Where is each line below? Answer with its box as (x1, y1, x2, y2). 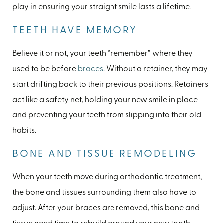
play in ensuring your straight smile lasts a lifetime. (12, 3, 191, 11)
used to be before (12, 65, 78, 73)
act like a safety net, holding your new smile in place (12, 96, 198, 104)
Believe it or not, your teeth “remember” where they (12, 49, 193, 58)
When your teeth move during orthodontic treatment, (12, 173, 202, 181)
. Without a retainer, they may (103, 65, 208, 73)
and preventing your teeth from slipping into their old (12, 111, 201, 119)
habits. (12, 126, 36, 135)
